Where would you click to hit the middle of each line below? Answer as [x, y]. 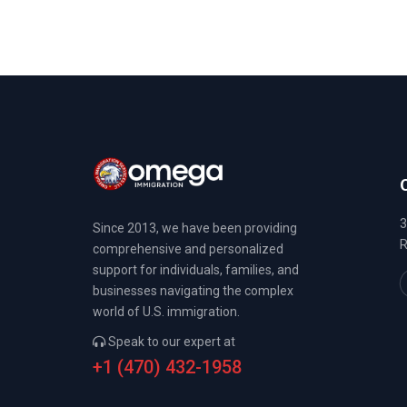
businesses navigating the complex [193, 291]
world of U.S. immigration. [166, 312]
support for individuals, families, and [196, 270]
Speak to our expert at [170, 342]
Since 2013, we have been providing [195, 228]
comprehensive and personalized [188, 249]
